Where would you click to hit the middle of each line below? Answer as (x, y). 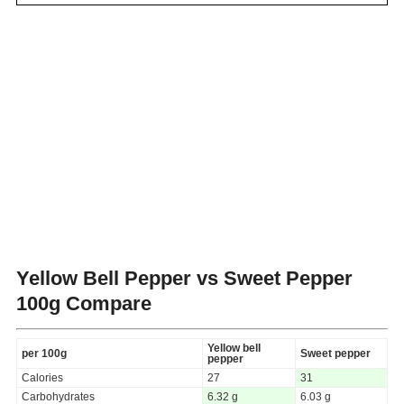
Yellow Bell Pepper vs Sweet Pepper (184, 278)
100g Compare (84, 303)
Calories (42, 377)
